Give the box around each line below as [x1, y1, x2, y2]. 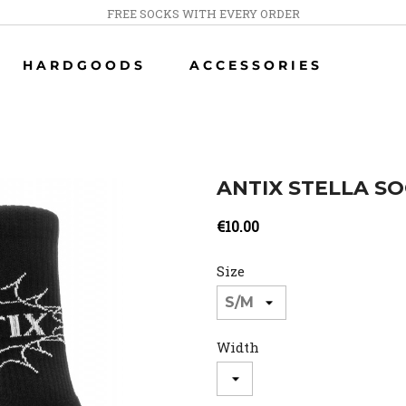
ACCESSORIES [189, 57, 323, 74]
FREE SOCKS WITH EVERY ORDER [106, 6, 300, 21]
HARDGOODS [23, 57, 146, 74]
